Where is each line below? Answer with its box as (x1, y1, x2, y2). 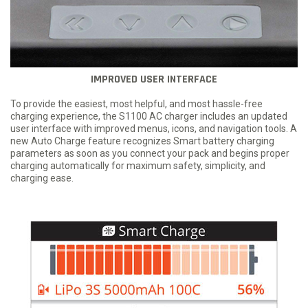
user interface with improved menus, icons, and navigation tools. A (10, 123, 297, 135)
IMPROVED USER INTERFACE (91, 72, 217, 87)
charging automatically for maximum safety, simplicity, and (10, 160, 265, 172)
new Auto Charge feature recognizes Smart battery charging (10, 135, 274, 147)
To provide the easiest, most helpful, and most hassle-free (10, 98, 263, 110)
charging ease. (10, 173, 74, 184)
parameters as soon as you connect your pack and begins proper (10, 148, 289, 159)
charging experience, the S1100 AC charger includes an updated (10, 111, 287, 122)
